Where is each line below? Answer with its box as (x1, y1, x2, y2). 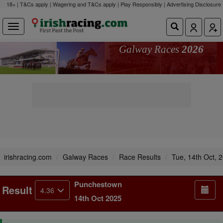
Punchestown (74, 179, 122, 190)
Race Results (119, 152, 161, 162)
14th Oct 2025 (74, 193, 121, 204)
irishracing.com (4, 152, 52, 162)
